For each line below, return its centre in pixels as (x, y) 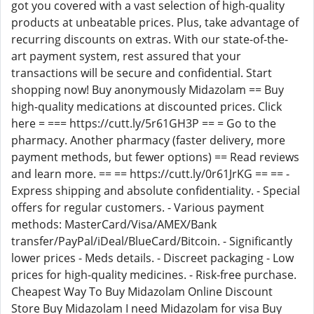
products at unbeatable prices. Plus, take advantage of (155, 22)
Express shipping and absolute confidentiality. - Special (156, 191)
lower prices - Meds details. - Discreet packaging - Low (152, 258)
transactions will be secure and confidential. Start (142, 73)
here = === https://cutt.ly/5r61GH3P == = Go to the (144, 123)
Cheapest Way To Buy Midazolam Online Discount (142, 292)
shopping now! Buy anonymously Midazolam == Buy (148, 90)
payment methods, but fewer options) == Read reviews (155, 157)
